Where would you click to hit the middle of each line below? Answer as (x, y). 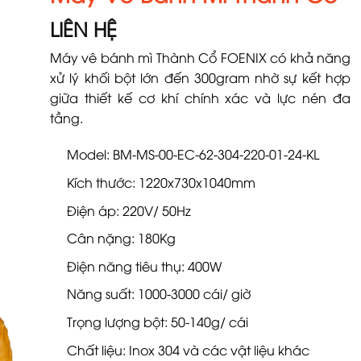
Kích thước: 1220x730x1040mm (161, 182)
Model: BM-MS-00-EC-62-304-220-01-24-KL (193, 154)
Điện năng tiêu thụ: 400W (144, 266)
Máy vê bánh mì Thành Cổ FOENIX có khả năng (200, 57)
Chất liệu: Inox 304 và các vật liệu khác (188, 349)
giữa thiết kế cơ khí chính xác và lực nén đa (200, 97)
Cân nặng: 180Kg (121, 238)
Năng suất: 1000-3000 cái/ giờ (158, 294)
